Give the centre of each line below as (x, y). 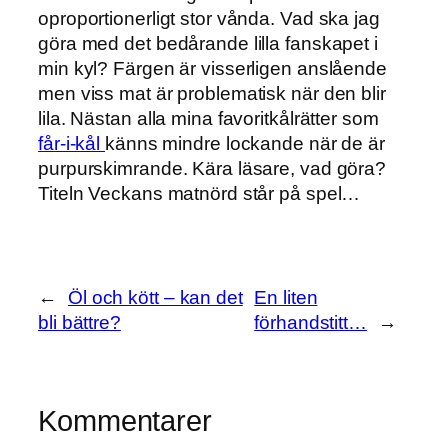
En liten (286, 297)
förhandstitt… (310, 322)
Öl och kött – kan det (155, 297)
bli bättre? (79, 322)
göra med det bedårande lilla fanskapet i (208, 44)
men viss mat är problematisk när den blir (212, 94)
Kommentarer (125, 420)
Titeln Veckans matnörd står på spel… (199, 194)
